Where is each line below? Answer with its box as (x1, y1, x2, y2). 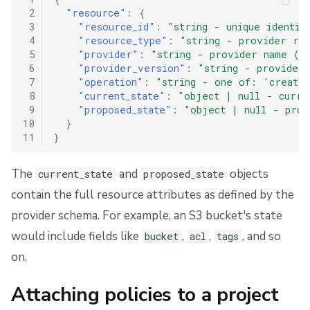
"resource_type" (77, 33, 167, 47)
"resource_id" (77, 19, 155, 33)
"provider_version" (77, 61, 185, 75)
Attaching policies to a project (11, 281, 279, 308)
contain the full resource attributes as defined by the (11, 186, 294, 203)
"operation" (77, 75, 143, 89)
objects (227, 165, 268, 182)
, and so (241, 228, 281, 244)
